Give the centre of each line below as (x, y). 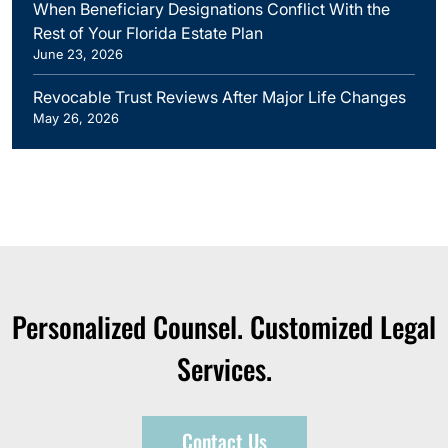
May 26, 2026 (76, 118)
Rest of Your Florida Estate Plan (148, 33)
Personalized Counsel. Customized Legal (224, 326)
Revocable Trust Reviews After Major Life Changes (219, 97)
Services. (224, 368)
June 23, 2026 (78, 54)
